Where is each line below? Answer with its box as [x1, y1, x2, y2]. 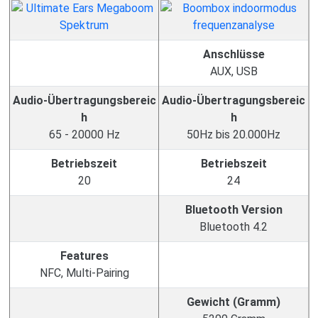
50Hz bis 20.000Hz [187, 128, 280, 141]
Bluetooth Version [185, 203, 283, 216]
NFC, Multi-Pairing [39, 266, 129, 280]
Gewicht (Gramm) [187, 295, 280, 309]
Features [60, 249, 109, 263]
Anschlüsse [202, 48, 265, 61]
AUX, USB [209, 65, 258, 78]
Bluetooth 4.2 [199, 220, 268, 234]
